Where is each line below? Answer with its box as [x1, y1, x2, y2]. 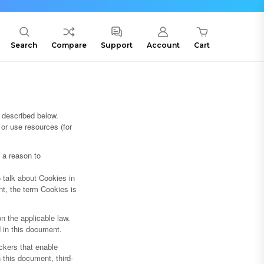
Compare [51, 41, 87, 50]
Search [11, 41, 37, 50]
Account [147, 41, 180, 50]
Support [101, 41, 133, 50]
